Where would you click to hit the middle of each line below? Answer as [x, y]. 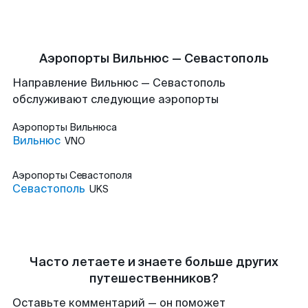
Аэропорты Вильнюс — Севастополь [154, 58]
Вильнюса [93, 127]
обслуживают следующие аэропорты [115, 99]
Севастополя [101, 175]
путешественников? [154, 278]
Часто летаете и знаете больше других [154, 262]
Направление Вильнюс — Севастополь [119, 83]
